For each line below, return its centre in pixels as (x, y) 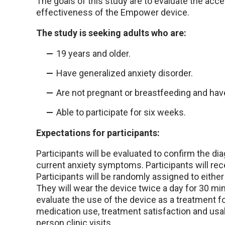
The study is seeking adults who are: (111, 33)
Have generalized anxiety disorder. (125, 73)
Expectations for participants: (98, 133)
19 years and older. (93, 54)
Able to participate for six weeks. (121, 113)
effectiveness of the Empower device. (115, 13)
